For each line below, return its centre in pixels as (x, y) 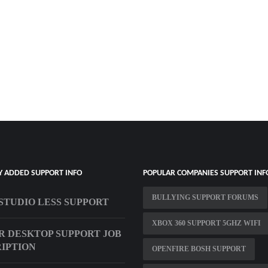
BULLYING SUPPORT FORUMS (205, 197)
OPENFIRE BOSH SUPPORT (199, 249)
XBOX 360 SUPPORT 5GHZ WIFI (206, 223)
